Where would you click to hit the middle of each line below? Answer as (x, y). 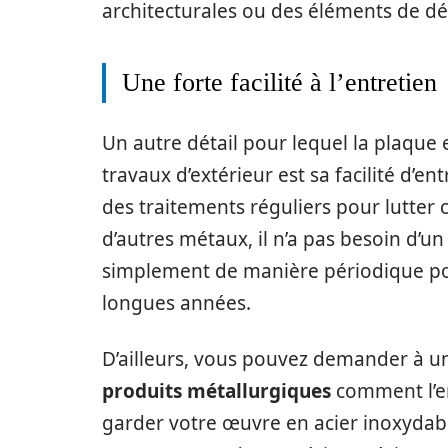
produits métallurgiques (216, 391)
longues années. (176, 303)
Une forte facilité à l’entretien (279, 82)
